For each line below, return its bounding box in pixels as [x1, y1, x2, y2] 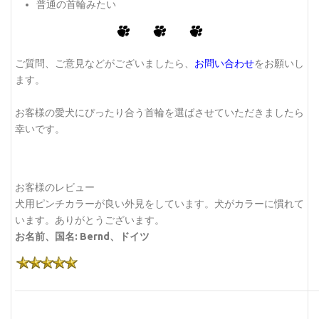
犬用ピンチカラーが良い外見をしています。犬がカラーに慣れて [15, 198, 304, 209]
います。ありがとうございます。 [15, 214, 164, 226]
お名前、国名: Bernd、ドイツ [15, 231, 150, 242]
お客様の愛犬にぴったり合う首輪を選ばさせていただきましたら [15, 106, 304, 118]
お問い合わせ [194, 57, 254, 69]
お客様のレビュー [15, 182, 95, 193]
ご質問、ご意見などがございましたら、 [15, 57, 194, 69]
